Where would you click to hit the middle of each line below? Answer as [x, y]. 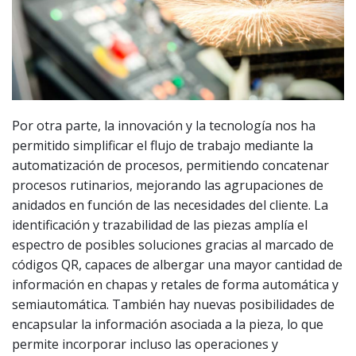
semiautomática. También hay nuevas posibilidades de [173, 304]
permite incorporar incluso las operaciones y [145, 344]
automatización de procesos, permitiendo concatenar [170, 165]
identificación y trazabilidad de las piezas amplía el [160, 225]
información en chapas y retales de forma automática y [175, 284]
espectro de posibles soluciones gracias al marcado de [173, 245]
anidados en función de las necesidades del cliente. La [170, 205]
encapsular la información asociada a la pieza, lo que [168, 324]
